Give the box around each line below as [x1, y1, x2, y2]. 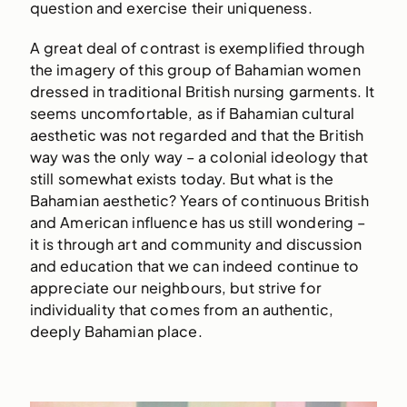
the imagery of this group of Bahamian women [29, 59, 361, 79]
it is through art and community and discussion [29, 233, 362, 253]
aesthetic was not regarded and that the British [29, 124, 364, 144]
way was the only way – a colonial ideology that [29, 146, 368, 166]
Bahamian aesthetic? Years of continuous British [29, 190, 369, 210]
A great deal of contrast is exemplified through [29, 37, 365, 57]
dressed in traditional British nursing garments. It [29, 81, 375, 101]
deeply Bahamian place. [29, 321, 203, 341]
